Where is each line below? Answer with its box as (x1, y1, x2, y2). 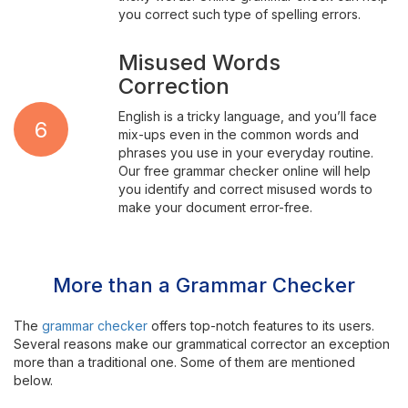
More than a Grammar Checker (53, 273, 355, 297)
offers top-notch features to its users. (148, 318, 374, 333)
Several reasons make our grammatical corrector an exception (14, 336, 390, 352)
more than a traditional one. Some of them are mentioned (14, 354, 355, 370)
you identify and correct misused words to (117, 181, 372, 197)
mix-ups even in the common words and (117, 127, 359, 142)
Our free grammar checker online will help (117, 163, 371, 178)
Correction (117, 73, 229, 99)
